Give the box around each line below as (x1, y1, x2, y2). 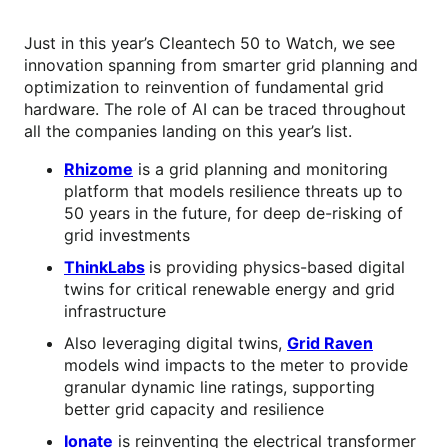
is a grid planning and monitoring (133, 159, 388, 180)
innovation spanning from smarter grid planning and (24, 55, 418, 76)
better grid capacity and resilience (64, 399, 324, 420)
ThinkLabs (64, 257, 145, 278)
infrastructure (64, 301, 166, 322)
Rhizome (64, 159, 133, 180)
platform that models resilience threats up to (64, 181, 403, 202)
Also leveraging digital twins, (64, 333, 287, 354)
